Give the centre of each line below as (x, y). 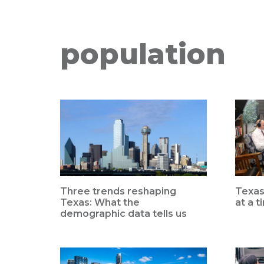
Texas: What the (100, 203)
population (143, 54)
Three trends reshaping (118, 192)
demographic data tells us (123, 214)
